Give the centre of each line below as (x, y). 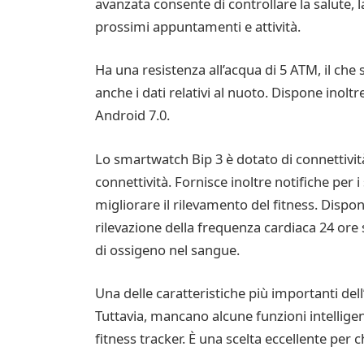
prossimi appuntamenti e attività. (197, 26)
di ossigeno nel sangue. (167, 249)
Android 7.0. (132, 115)
